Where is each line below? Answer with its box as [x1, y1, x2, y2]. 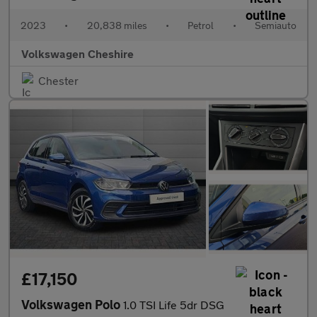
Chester [38, 74, 79, 88]
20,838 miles [86, 19, 147, 32]
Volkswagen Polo [21, 296, 123, 313]
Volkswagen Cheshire [21, 47, 134, 61]
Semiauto [254, 19, 296, 32]
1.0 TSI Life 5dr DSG [123, 298, 224, 312]
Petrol [188, 19, 214, 32]
